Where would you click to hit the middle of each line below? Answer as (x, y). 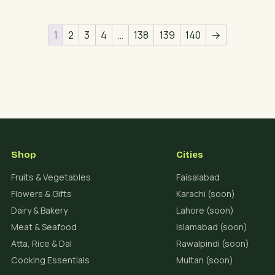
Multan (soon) (204, 260)
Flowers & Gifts (42, 194)
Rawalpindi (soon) (212, 244)
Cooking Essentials (51, 260)
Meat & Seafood (44, 227)
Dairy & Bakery (40, 211)
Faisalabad (198, 177)
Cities (189, 155)
